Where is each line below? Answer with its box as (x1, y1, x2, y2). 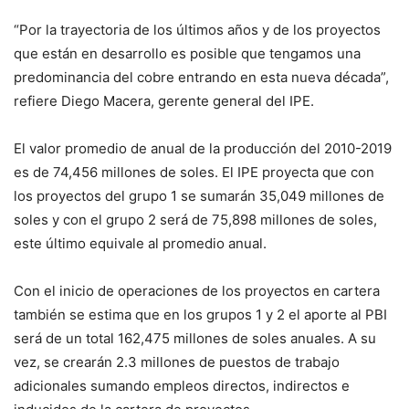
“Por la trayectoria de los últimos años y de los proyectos (14, 20, 381, 38)
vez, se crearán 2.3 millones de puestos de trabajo (14, 352, 340, 371)
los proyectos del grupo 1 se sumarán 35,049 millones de (14, 186, 384, 204)
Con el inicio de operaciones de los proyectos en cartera (14, 281, 380, 299)
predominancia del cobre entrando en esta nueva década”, (14, 68, 389, 86)
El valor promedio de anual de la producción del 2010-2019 (14, 139, 392, 157)
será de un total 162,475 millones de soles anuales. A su (14, 329, 376, 347)
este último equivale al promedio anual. (14, 234, 267, 252)
